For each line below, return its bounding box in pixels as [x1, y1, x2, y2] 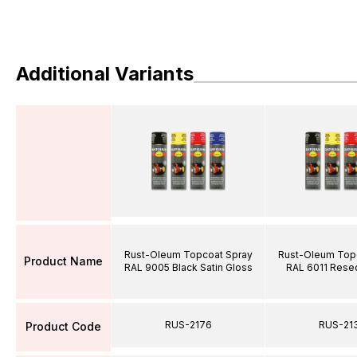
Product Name [24, 254, 103, 268]
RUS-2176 [164, 318, 212, 331]
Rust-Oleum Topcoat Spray [124, 249, 253, 261]
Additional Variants [16, 62, 194, 85]
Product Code [25, 320, 101, 333]
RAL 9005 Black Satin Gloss [124, 261, 253, 273]
